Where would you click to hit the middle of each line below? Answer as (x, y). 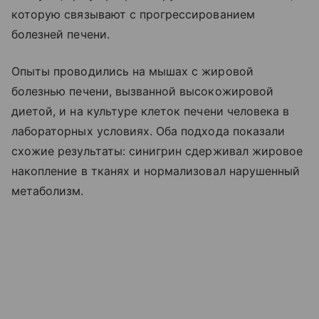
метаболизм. (48, 190)
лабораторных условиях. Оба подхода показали (148, 131)
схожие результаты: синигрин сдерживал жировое (157, 151)
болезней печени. (61, 34)
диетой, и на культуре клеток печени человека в (151, 111)
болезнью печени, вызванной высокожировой (142, 91)
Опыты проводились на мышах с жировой (132, 71)
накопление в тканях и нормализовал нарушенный (156, 171)
